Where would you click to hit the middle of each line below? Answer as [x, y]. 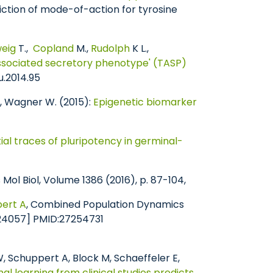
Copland [52, 48]
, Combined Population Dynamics [105, 204]
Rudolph [110, 48]
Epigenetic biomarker [145, 102]
